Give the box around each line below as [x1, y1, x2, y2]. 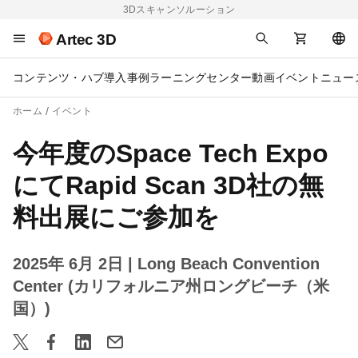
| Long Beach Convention [128, 255, 320, 272]
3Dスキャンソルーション [122, 4, 236, 15]
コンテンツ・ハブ [13, 71, 104, 84]
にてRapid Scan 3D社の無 [13, 171, 324, 200]
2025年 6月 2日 [13, 255, 128, 272]
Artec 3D [56, 31, 116, 48]
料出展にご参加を [13, 203, 220, 232]
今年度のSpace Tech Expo [13, 139, 328, 168]
